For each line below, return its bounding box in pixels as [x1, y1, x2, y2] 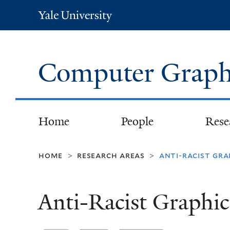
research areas [77, 150, 145, 161]
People [121, 113, 154, 129]
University [61, 22, 113, 35]
